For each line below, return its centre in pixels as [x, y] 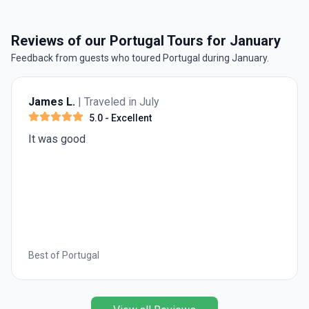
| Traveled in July [119, 101]
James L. [52, 101]
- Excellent [127, 118]
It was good [57, 139]
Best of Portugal [64, 255]
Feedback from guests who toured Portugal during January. [140, 58]
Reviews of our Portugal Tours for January [146, 40]
